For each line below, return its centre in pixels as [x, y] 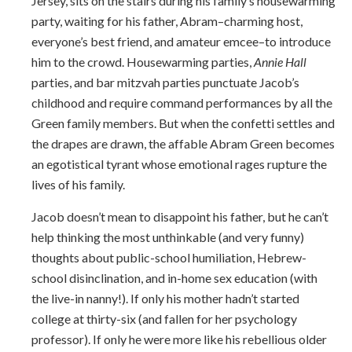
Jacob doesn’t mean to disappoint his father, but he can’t [180, 217]
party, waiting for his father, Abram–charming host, [167, 21]
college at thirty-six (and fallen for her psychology [164, 319]
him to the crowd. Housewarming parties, [143, 62]
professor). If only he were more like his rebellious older [179, 339]
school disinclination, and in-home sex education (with [174, 278]
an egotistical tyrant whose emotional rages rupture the [179, 164]
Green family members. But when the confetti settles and [183, 123]
